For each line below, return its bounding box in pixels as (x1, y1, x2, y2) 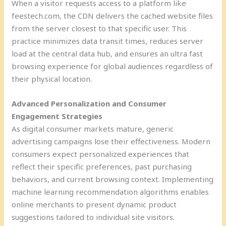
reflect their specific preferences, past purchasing (12, 161, 192, 172)
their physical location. (12, 73, 92, 84)
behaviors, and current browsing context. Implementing (12, 174, 214, 184)
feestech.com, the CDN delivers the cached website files (12, 10, 213, 21)
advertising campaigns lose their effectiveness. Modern (12, 136, 211, 146)
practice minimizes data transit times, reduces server (12, 35, 204, 46)
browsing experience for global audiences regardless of (12, 61, 213, 71)
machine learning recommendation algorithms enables (12, 186, 209, 197)
